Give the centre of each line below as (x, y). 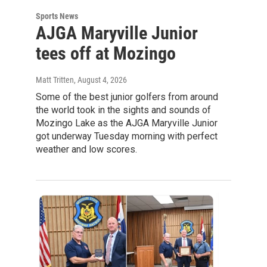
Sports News (57, 16)
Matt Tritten (55, 80)
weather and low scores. (86, 149)
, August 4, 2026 (100, 80)
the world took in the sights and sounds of (123, 110)
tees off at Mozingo (106, 53)
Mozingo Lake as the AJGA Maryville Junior (127, 123)
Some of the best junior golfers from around (127, 97)
